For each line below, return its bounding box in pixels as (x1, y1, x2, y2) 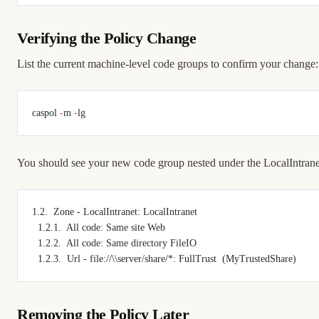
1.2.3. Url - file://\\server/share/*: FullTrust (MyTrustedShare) (38, 253, 296, 264)
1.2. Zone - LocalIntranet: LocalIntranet (32, 206, 197, 217)
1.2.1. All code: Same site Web (38, 221, 165, 233)
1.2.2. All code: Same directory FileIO (38, 237, 197, 249)
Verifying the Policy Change (17, 29, 197, 47)
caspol (32, 107, 60, 118)
